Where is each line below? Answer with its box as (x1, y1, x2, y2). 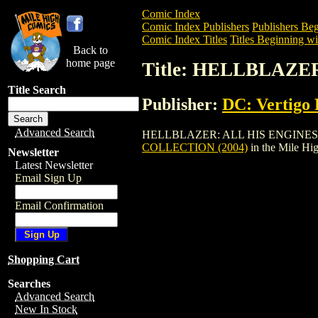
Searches (8, 278, 50, 290)
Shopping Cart (8, 253, 79, 265)
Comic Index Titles (142, 33, 227, 45)
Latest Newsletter (15, 159, 93, 171)
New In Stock (15, 303, 77, 315)
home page (66, 57, 115, 69)
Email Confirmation (15, 199, 104, 212)
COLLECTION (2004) (142, 141, 248, 153)
